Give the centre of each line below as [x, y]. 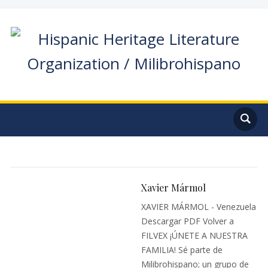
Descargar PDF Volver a [188, 221]
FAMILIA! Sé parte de [182, 250]
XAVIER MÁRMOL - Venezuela [199, 207]
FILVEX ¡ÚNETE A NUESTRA [195, 235]
